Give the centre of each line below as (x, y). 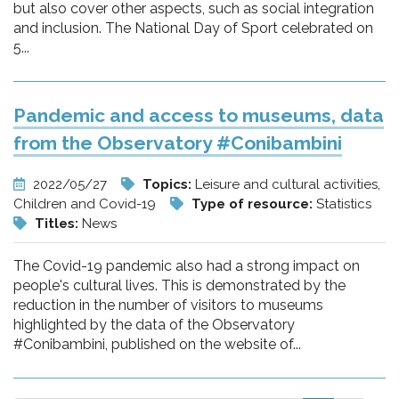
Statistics (344, 204)
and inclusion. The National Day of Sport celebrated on (193, 28)
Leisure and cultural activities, (288, 184)
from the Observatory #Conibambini (178, 143)
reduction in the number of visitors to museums (168, 305)
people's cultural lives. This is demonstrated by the (179, 285)
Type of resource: (254, 204)
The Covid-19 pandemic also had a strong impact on (187, 266)
